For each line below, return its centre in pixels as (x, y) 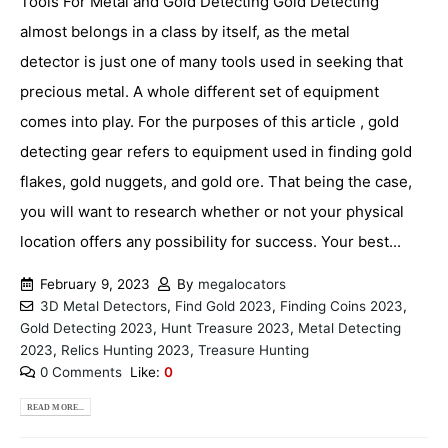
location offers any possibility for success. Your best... (210, 242)
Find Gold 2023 (223, 305)
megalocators (242, 283)
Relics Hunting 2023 (125, 349)
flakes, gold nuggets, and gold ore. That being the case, (216, 182)
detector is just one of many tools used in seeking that (211, 62)
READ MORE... (56, 407)
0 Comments (80, 371)
